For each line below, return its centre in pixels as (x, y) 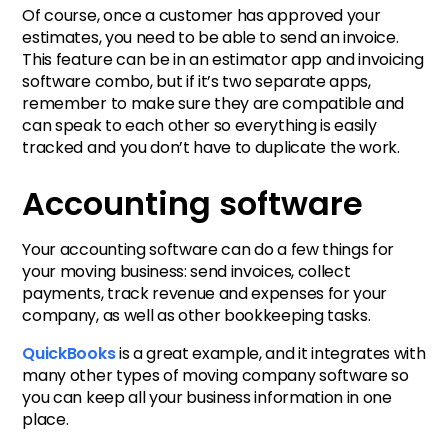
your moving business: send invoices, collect (186, 271)
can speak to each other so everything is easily (199, 126)
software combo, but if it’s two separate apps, (196, 82)
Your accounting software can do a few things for (208, 249)
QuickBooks (69, 353)
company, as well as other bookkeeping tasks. (198, 315)
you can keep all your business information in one (207, 397)
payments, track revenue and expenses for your (204, 293)
